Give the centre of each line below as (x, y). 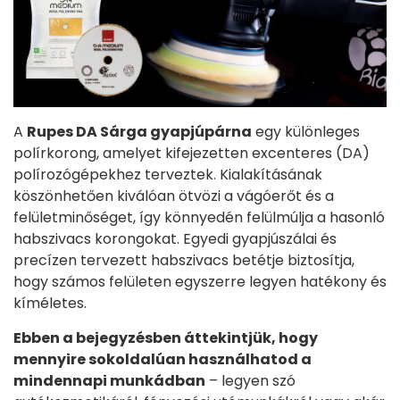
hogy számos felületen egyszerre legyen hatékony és (200, 282)
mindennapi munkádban (109, 381)
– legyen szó (250, 381)
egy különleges (306, 132)
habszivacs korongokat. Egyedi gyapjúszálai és (175, 239)
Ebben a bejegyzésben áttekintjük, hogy (166, 338)
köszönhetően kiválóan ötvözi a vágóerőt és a (174, 196)
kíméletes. (50, 304)
